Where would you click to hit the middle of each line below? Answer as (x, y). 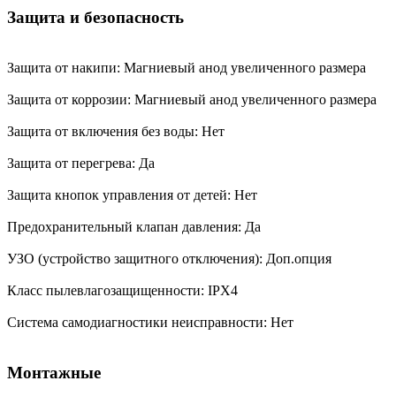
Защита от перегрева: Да (83, 163)
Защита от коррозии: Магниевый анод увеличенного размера (194, 99)
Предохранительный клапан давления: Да (136, 226)
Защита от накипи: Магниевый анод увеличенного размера (188, 67)
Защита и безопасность (95, 18)
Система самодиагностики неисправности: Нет (152, 322)
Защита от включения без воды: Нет (118, 131)
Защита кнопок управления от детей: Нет (134, 194)
